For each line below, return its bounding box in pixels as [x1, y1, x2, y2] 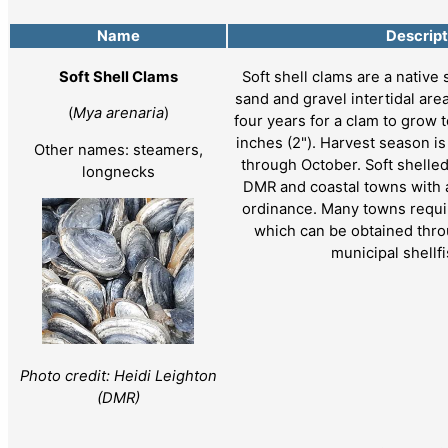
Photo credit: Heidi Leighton [19, 366, 217, 385]
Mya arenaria [72, 104, 164, 123]
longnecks [81, 163, 155, 182]
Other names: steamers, [33, 141, 203, 160]
